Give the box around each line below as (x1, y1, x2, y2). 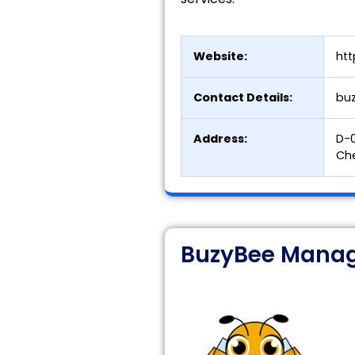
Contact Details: (193, 90, 292, 106)
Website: (193, 48, 247, 65)
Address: (193, 131, 247, 147)
